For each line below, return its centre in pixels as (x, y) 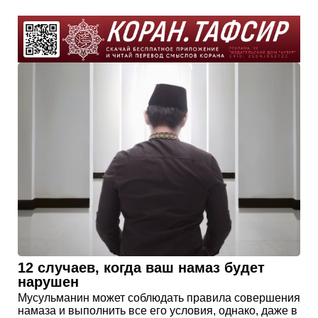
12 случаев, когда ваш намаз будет (141, 267)
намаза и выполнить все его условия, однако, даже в (158, 310)
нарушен (48, 281)
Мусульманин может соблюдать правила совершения (159, 297)
